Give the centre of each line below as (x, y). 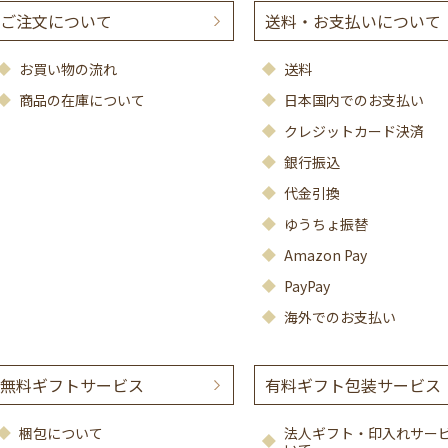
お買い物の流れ (67, 69)
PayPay (306, 286)
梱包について (60, 433)
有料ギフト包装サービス (352, 385)
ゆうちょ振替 (325, 224)
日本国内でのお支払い (353, 100)
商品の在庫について (81, 100)
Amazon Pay (325, 255)
